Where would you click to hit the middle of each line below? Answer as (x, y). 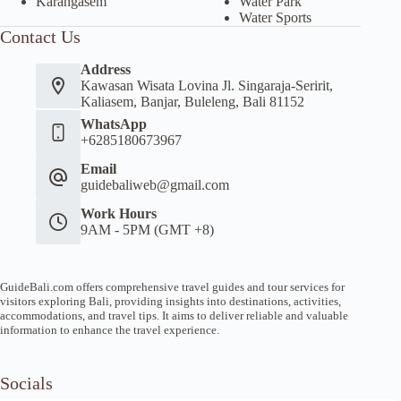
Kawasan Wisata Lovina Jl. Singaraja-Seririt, (207, 85)
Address (106, 69)
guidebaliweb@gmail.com (155, 185)
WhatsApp (114, 124)
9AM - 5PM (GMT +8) (147, 230)
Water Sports (275, 17)
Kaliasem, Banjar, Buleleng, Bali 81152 (192, 102)
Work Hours (119, 213)
